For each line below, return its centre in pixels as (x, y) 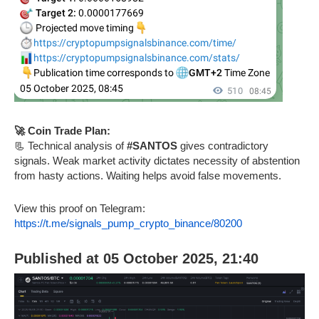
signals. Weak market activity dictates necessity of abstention (157, 161)
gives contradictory (223, 146)
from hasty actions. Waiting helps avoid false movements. (148, 176)
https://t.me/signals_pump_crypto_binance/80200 (128, 224)
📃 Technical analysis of (70, 146)
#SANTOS (152, 146)
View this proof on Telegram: (80, 209)
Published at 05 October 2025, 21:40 (136, 259)
